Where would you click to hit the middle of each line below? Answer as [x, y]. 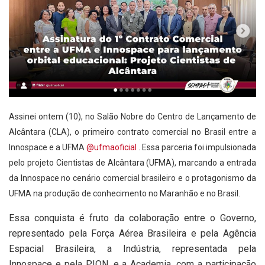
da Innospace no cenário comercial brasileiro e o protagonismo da [132, 178]
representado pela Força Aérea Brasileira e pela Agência [132, 233]
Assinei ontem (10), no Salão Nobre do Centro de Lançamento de [132, 116]
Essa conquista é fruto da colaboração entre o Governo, [132, 218]
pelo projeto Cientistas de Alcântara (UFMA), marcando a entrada [132, 162]
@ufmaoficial [112, 147]
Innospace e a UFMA [48, 147]
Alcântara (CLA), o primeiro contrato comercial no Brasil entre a [132, 132]
